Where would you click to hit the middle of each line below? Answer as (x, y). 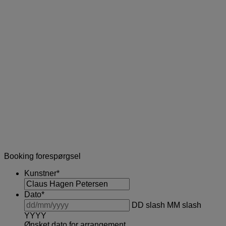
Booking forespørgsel (42, 156)
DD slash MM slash (166, 205)
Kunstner (40, 173)
